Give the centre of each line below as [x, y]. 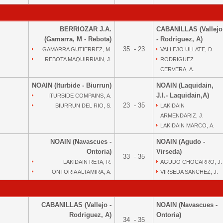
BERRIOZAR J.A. [86, 29]
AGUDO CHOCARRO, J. [191, 162]
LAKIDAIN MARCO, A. [187, 125]
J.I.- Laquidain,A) [183, 95]
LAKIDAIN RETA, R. [87, 162]
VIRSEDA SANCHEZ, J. [189, 172]
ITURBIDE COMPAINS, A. [80, 96]
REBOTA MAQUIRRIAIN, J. [78, 59]
